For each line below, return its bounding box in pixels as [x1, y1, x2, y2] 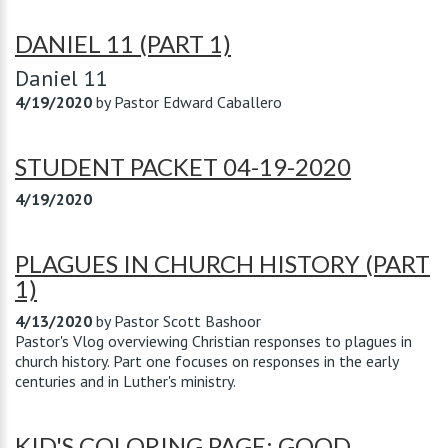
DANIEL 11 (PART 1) [15, 29, 231, 58]
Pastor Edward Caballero [114, 92, 282, 112]
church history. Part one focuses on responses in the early [15, 351, 398, 371]
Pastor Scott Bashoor [114, 311, 261, 331]
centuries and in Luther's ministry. [15, 371, 236, 391]
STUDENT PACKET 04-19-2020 [15, 152, 351, 181]
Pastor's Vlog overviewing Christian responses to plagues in [15, 331, 412, 351]
